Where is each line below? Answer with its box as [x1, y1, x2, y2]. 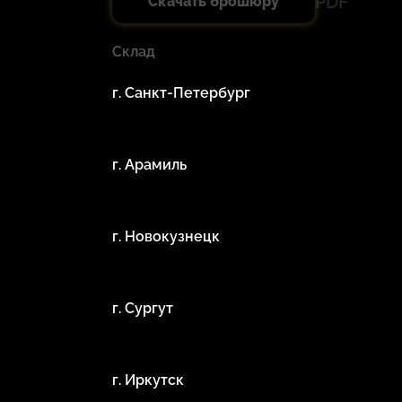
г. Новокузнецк [111, 227, 220, 245]
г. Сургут [111, 299, 173, 317]
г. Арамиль [111, 155, 187, 173]
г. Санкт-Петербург [111, 83, 250, 101]
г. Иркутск [111, 371, 184, 389]
